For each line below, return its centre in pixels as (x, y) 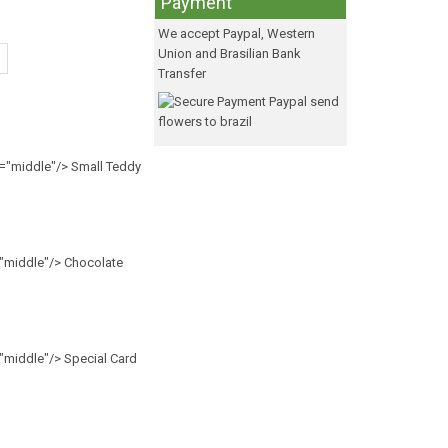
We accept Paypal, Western (236, 33)
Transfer (182, 73)
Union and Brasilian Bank (229, 53)
